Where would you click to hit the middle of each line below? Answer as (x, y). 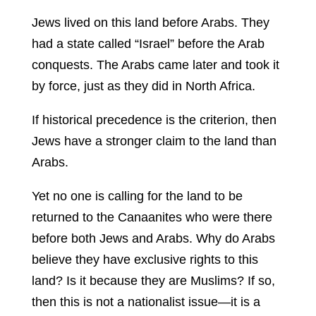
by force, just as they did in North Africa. (143, 86)
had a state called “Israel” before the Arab (148, 44)
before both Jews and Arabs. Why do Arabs (153, 239)
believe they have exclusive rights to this (145, 260)
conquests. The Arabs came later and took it (155, 65)
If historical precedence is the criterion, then (154, 120)
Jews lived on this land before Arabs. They (150, 23)
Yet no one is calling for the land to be (137, 196)
